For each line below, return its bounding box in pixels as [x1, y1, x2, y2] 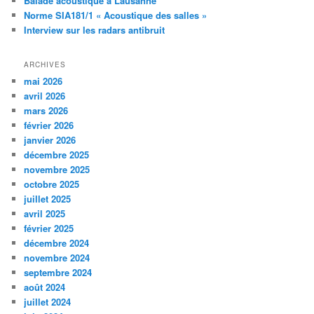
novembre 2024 [24, 251, 90, 265]
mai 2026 [24, 74, 63, 88]
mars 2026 [24, 104, 69, 118]
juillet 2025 [24, 192, 71, 206]
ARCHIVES [24, 60, 67, 70]
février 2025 [24, 221, 74, 235]
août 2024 [24, 280, 66, 294]
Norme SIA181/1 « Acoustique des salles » [24, 8, 207, 22]
